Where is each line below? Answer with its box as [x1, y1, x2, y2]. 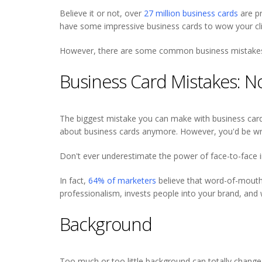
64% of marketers [88, 174, 156, 186]
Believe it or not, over [60, 7, 144, 19]
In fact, [60, 174, 88, 186]
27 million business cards [144, 7, 238, 19]
